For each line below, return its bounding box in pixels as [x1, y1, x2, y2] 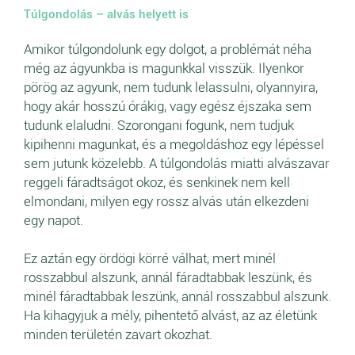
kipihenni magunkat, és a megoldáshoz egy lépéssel [24, 136, 324, 153]
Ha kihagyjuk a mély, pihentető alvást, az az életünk [24, 307, 317, 324]
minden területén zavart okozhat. [24, 326, 216, 343]
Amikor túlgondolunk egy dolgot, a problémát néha [24, 41, 311, 58]
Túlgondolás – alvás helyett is [24, 7, 189, 22]
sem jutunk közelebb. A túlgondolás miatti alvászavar [24, 155, 330, 172]
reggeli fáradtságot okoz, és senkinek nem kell [24, 174, 290, 191]
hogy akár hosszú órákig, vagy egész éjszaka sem [24, 98, 311, 115]
